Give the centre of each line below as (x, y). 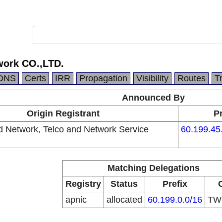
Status (124, 184)
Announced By (153, 98)
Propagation (103, 78)
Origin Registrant (63, 113)
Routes (192, 78)
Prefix (175, 184)
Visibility (152, 78)
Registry (83, 184)
